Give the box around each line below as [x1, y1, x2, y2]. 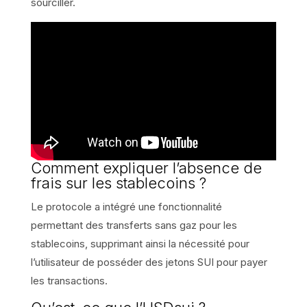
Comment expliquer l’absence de [30, 159, 262, 177]
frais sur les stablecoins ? [30, 174, 206, 193]
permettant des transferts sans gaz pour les [30, 219, 237, 232]
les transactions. [30, 274, 108, 288]
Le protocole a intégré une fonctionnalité [30, 200, 222, 214]
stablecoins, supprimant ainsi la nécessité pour [30, 237, 249, 251]
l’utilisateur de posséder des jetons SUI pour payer [30, 256, 267, 269]
